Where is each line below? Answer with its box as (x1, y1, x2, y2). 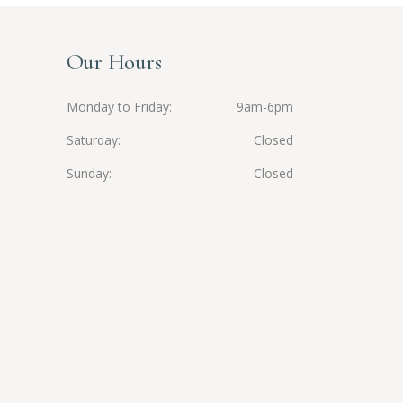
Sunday (66, 165, 109, 182)
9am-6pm (237, 98, 293, 115)
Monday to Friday (66, 98, 169, 115)
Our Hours (66, 49, 162, 76)
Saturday (66, 131, 118, 148)
